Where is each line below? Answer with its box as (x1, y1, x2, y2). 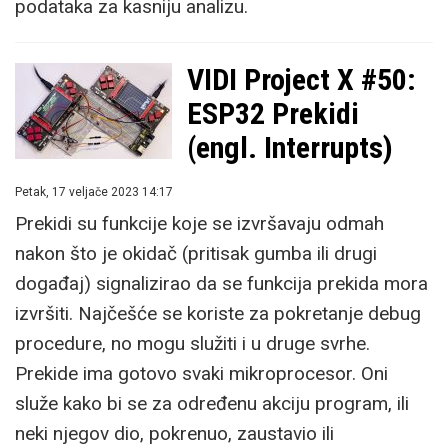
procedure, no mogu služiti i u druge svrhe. (15, 332, 370, 355)
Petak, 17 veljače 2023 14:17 (15, 185, 173, 199)
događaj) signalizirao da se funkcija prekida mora (15, 272, 428, 295)
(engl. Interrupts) (187, 130, 393, 165)
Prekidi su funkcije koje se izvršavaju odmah (15, 212, 384, 235)
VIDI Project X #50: (187, 62, 416, 97)
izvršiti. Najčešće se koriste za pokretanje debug (15, 302, 421, 325)
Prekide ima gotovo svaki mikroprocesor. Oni (15, 362, 388, 385)
